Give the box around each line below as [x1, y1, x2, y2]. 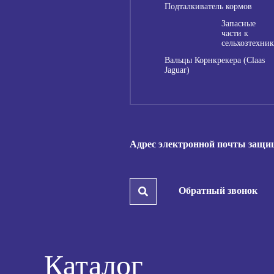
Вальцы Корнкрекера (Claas [165, 56, 265, 65]
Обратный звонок [179, 185, 257, 196]
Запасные [221, 19, 256, 29]
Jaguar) [165, 65, 190, 75]
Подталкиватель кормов [165, 2, 252, 12]
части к [221, 29, 248, 39]
